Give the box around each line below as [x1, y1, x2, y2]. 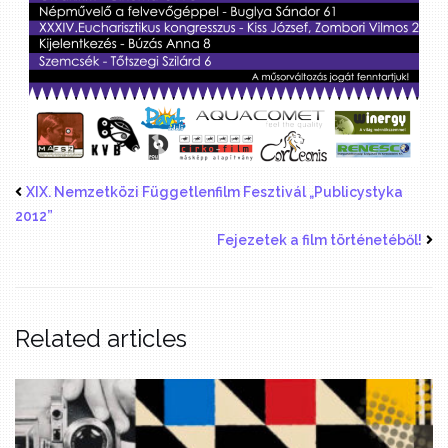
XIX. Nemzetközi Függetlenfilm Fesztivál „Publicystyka [26, 184, 403, 201]
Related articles [15, 324, 187, 354]
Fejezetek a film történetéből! [217, 232, 422, 249]
